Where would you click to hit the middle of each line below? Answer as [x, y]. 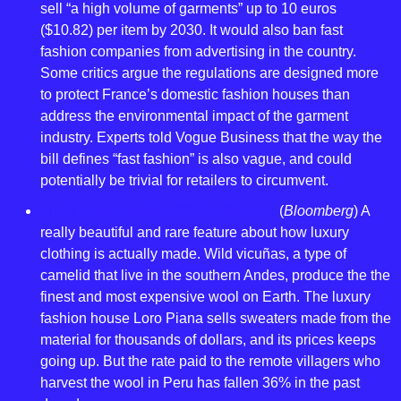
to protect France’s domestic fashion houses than [195, 94]
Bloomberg [319, 211]
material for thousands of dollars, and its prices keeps [208, 340]
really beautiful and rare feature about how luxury [195, 232]
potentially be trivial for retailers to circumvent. [184, 180]
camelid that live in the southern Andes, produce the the [215, 275]
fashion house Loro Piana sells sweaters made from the [216, 318]
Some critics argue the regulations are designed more [209, 73]
